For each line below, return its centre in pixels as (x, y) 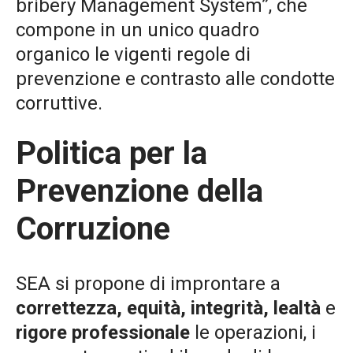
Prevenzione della (139, 191)
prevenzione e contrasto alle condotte (175, 79)
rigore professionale (103, 333)
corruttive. (59, 103)
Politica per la (111, 153)
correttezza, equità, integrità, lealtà (168, 308)
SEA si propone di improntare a (148, 284)
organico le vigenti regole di (133, 54)
